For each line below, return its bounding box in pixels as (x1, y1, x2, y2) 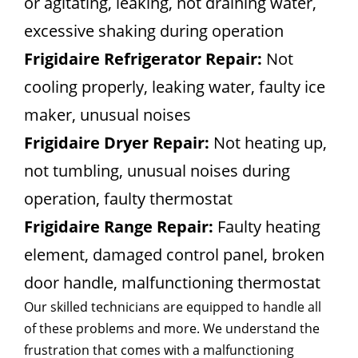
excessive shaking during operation (24, 19, 284, 42)
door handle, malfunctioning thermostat (24, 271, 320, 293)
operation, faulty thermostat (24, 187, 233, 209)
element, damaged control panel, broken (24, 243, 324, 265)
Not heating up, (209, 131, 327, 153)
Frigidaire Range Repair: (24, 215, 213, 237)
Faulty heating (213, 215, 320, 237)
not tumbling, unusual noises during (24, 159, 290, 181)
